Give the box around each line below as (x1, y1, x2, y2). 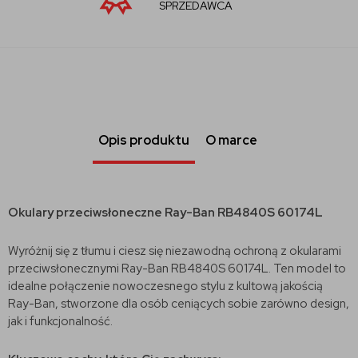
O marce (205, 131, 257, 149)
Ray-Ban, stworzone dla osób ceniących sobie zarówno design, (8, 295, 349, 312)
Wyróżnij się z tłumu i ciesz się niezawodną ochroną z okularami (8, 242, 341, 259)
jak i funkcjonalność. (8, 312, 113, 329)
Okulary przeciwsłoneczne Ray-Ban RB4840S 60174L (8, 204, 323, 221)
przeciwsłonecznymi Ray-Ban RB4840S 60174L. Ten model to (8, 260, 346, 276)
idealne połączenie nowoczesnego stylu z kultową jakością (8, 277, 323, 294)
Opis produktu (98, 131, 189, 149)
